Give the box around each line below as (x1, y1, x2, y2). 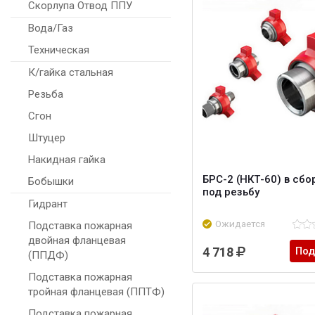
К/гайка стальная (28, 66, 113, 79)
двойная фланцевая (28, 234, 126, 247)
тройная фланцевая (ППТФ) (28, 285, 165, 299)
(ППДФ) (28, 249, 68, 262)
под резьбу (202, 186, 259, 199)
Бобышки (28, 175, 74, 188)
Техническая (28, 44, 89, 57)
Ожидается (215, 218, 265, 230)
